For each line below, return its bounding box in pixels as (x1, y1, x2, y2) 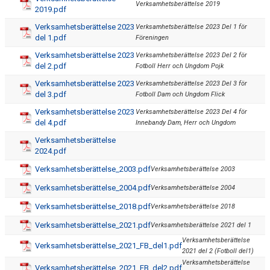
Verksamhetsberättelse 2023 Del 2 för (136, 51, 247, 59)
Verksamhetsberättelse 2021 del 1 (151, 221, 251, 229)
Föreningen (136, 34, 169, 42)
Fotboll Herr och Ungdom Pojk (136, 62, 224, 70)
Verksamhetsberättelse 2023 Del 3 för (136, 80, 247, 87)
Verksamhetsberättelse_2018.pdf (35, 202, 151, 211)
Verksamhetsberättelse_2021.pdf (35, 221, 151, 230)
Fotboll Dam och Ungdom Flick (136, 90, 225, 98)
